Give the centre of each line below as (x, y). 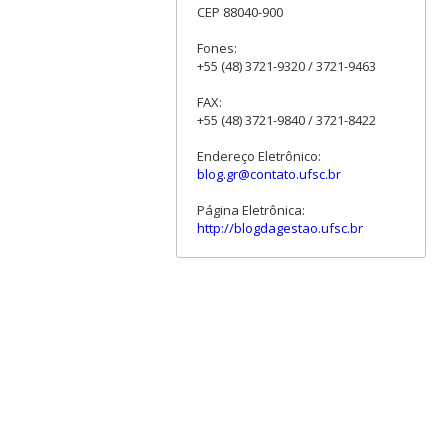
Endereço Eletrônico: (258, 156)
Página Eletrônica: (250, 210)
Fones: (216, 48)
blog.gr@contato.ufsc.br (268, 174)
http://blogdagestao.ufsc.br (279, 228)
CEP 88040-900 (239, 12)
